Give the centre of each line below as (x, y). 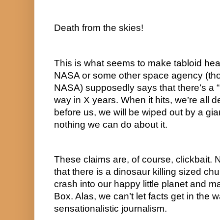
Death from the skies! (99, 27)
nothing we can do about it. (111, 124)
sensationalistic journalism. (110, 208)
